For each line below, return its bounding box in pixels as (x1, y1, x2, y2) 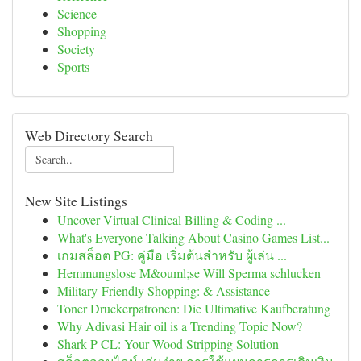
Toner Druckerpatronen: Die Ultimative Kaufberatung (57, 300, 330, 317)
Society (57, 40, 95, 57)
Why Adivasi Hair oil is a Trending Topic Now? (57, 317, 302, 334)
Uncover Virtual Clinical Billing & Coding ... (57, 211, 286, 228)
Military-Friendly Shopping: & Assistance (57, 282, 270, 299)
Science (57, 5, 97, 22)
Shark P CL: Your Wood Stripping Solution (57, 335, 279, 352)
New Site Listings (25, 191, 127, 210)
